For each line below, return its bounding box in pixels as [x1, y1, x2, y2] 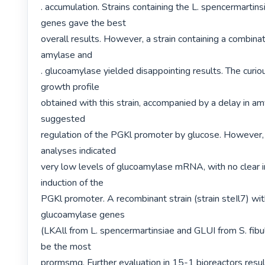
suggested [41, 112, 86, 125]
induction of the [41, 176, 104, 189]
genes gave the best [41, 16, 127, 30]
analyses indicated [41, 144, 117, 157]
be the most [41, 240, 92, 253]
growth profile [41, 80, 100, 93]
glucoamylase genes [41, 208, 125, 221]
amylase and [41, 48, 93, 62]
